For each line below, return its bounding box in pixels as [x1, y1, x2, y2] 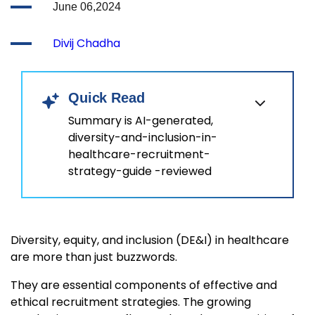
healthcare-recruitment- [68, 146, 210, 163]
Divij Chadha [53, 35, 120, 52]
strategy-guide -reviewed [68, 163, 212, 180]
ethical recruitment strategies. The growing [11, 294, 251, 311]
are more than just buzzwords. [11, 249, 177, 266]
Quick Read [68, 90, 145, 106]
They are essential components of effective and [11, 277, 277, 294]
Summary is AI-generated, [68, 112, 213, 129]
